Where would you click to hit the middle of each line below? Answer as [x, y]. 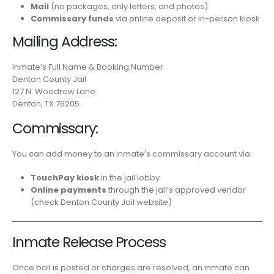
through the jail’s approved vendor [176, 190]
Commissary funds [72, 18]
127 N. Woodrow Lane [54, 91]
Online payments [68, 190]
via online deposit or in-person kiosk [187, 18]
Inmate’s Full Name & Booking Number [88, 67]
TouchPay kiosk [65, 177]
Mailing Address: [65, 41]
